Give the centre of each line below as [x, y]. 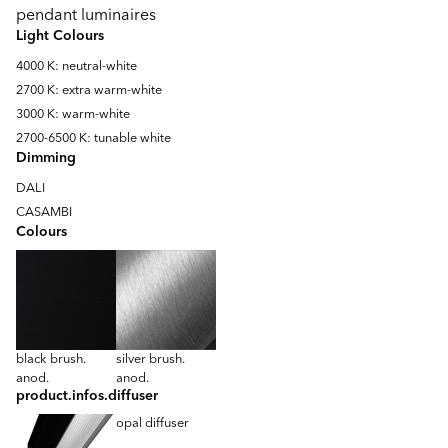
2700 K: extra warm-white [89, 90]
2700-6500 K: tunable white [93, 138]
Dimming [46, 158]
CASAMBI [44, 212]
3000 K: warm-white [73, 114]
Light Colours [60, 36]
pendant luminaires [86, 15]
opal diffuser [152, 423]
